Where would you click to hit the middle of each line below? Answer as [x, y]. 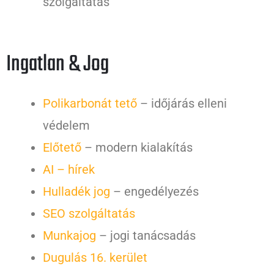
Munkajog [69, 236]
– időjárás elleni [182, 104]
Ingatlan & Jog [57, 65]
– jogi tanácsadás [146, 236]
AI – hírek [69, 170]
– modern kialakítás [137, 148]
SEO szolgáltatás [89, 214]
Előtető [62, 148]
